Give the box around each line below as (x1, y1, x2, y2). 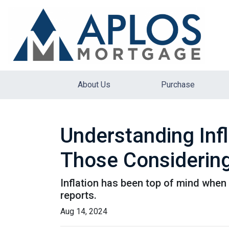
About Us (77, 80, 110, 89)
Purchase (161, 80, 195, 89)
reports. (60, 189, 97, 201)
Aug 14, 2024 (60, 207, 107, 216)
